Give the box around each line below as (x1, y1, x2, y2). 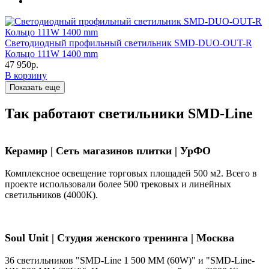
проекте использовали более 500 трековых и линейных (5, 178, 231, 189)
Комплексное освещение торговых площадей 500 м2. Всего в (5, 168, 257, 178)
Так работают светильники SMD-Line (5, 106, 253, 121)
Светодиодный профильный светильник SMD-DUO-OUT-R (5, 38, 252, 49)
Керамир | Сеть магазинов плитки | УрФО (5, 144, 211, 157)
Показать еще (10, 83, 60, 92)
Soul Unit (5, 231, 52, 244)
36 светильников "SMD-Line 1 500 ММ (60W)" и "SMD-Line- (5, 255, 255, 265)
